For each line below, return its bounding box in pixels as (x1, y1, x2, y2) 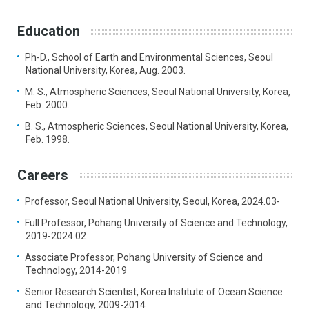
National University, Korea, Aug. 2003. (26, 65, 186, 77)
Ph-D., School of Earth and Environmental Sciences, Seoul (25, 52, 273, 63)
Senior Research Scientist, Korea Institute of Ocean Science (25, 286, 283, 298)
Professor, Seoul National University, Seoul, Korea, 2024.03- (25, 196, 280, 208)
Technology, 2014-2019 (26, 265, 127, 277)
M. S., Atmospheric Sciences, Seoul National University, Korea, (25, 86, 290, 98)
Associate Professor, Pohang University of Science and (25, 252, 263, 263)
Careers (17, 167, 68, 184)
